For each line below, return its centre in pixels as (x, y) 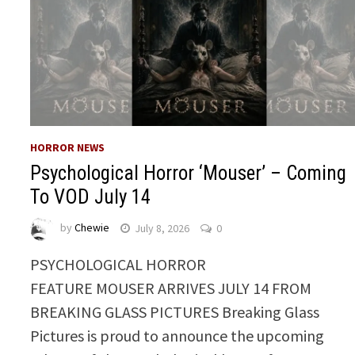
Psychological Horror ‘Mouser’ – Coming (189, 174)
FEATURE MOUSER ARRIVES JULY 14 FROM (171, 288)
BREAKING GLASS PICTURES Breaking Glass (175, 312)
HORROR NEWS (68, 148)
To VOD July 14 (91, 197)
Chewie (92, 228)
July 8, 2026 (162, 228)
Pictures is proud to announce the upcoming (177, 336)
